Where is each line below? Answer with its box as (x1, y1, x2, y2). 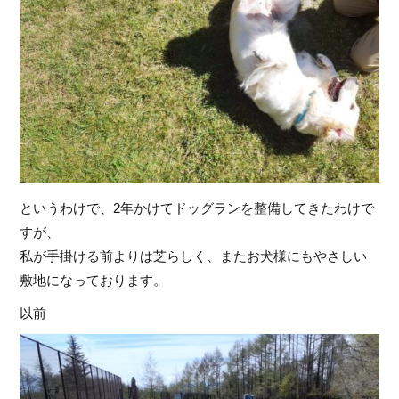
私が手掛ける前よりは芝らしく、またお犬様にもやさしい (20, 248, 368, 264)
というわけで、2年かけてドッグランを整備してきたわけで (20, 199, 375, 216)
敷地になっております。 (20, 272, 167, 288)
